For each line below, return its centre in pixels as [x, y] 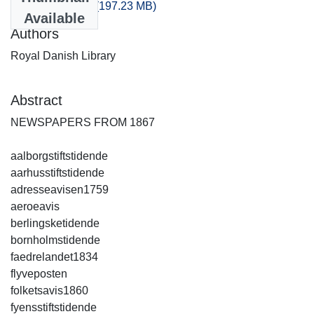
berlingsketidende [55, 223]
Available [54, 18]
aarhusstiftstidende [57, 172]
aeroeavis [35, 206]
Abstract [36, 100]
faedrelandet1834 [54, 257]
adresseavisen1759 [60, 189]
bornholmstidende [55, 240]
